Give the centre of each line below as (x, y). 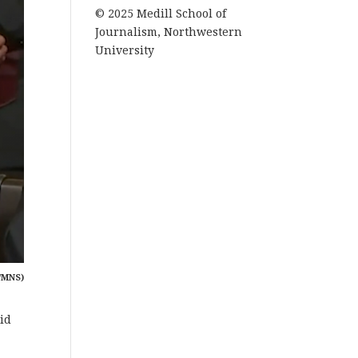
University (125, 50)
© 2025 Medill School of (161, 14)
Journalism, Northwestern (169, 32)
